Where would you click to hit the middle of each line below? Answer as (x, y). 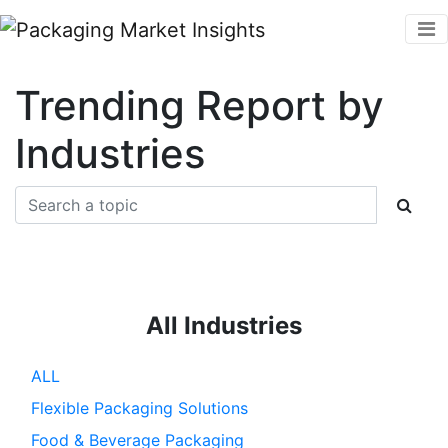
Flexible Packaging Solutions (139, 407)
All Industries (224, 325)
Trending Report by (199, 105)
